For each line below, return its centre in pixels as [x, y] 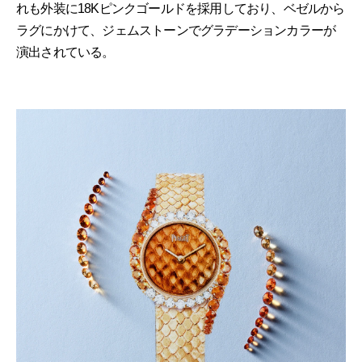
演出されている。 [65, 52]
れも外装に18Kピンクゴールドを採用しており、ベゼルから [181, 8]
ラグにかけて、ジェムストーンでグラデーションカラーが [176, 30]
